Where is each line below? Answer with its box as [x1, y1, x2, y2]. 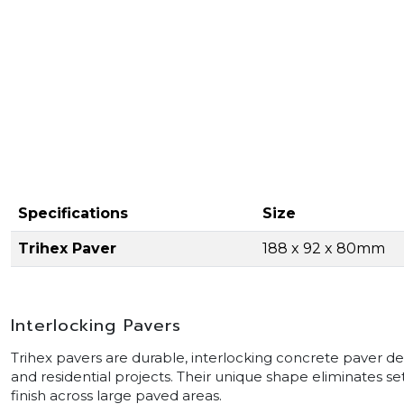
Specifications [18, 205, 128, 223]
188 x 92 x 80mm [262, 240, 385, 258]
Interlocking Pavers [11, 313, 181, 339]
